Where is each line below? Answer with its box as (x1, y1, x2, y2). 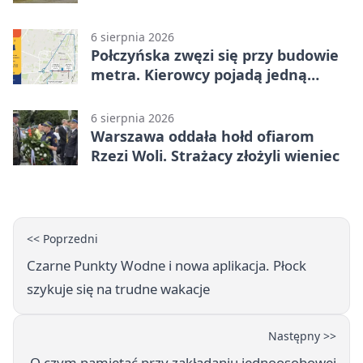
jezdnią (91, 83, 143, 104)
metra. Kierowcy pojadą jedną (91, 64, 307, 84)
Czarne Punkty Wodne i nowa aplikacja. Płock (27, 255, 306, 275)
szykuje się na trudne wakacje (27, 279, 210, 298)
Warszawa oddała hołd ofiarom (91, 126, 314, 146)
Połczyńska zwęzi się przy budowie (91, 45, 339, 65)
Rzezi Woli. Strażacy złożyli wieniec (91, 145, 340, 165)
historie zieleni (91, 2, 198, 23)
